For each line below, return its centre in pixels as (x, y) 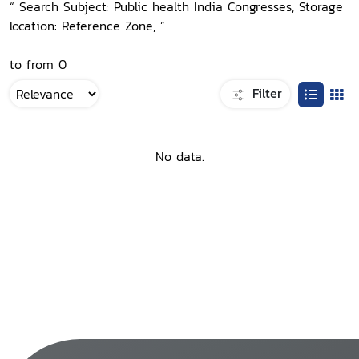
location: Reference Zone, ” (87, 26)
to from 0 (38, 64)
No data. (179, 157)
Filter (265, 93)
